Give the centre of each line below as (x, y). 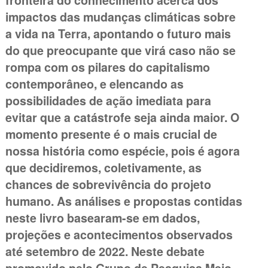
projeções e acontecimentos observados (119, 235)
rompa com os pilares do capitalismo (107, 67)
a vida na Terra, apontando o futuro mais (118, 34)
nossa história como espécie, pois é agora (122, 151)
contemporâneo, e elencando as (94, 84)
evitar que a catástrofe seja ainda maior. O (122, 118)
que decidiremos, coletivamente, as (103, 168)
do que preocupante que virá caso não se (120, 51)
